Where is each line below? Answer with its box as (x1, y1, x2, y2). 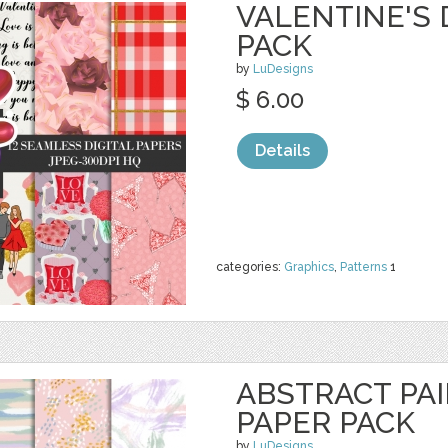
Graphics (284, 260, 334, 274)
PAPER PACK (236, 405, 415, 440)
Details (255, 141, 310, 160)
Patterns (340, 260, 387, 274)
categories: (216, 260, 284, 274)
